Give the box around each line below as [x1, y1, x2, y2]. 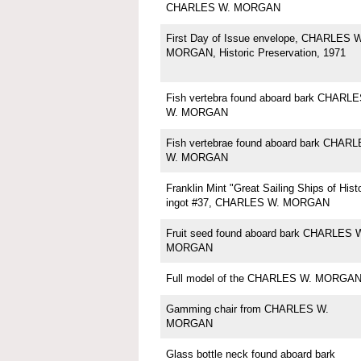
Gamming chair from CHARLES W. [165, 303, 329, 316]
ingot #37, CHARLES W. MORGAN [165, 197, 330, 210]
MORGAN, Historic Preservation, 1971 [165, 47, 346, 60]
